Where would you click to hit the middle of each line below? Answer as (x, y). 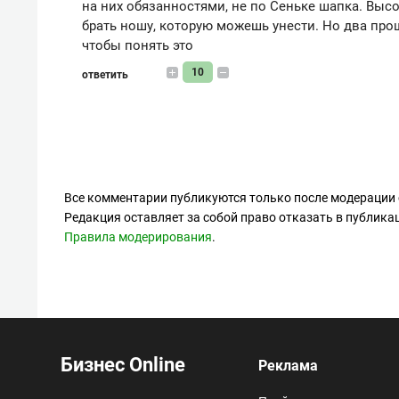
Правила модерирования (138, 236)
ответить (106, 74)
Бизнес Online (121, 364)
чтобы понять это (138, 45)
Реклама (289, 365)
